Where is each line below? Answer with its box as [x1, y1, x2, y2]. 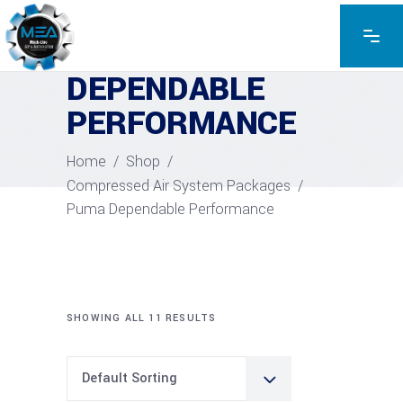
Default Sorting [82, 369, 177, 389]
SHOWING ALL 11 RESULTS [67, 311, 217, 326]
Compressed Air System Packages [67, 175, 291, 196]
